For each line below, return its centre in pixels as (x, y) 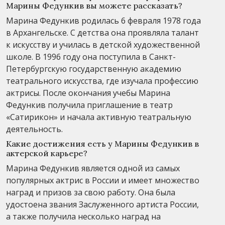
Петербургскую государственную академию (94, 69)
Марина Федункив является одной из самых (93, 168)
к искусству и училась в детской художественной (103, 44)
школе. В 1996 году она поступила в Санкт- (91, 57)
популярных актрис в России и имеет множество (103, 180)
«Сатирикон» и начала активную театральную (99, 117)
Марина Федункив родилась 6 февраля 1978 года (103, 20)
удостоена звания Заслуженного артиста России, (102, 204)
